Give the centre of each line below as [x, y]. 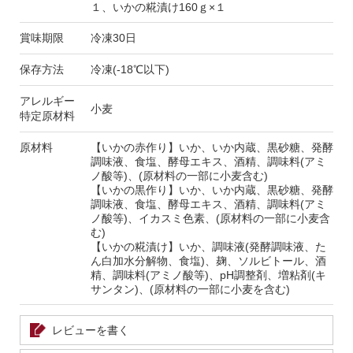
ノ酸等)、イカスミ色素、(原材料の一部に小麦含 [210, 219]
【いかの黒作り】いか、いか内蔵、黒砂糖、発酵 [212, 190]
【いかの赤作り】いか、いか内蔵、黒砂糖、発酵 [212, 148]
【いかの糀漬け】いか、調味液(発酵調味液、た [208, 247]
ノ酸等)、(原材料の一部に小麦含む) [179, 176]
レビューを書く [91, 330]
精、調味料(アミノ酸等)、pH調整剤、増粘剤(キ [208, 275]
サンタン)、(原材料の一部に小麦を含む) [190, 290]
